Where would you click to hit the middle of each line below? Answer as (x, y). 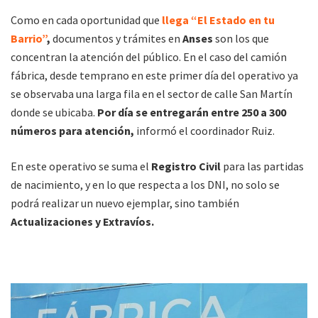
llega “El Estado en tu (218, 20)
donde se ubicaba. (53, 113)
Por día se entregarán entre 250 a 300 (191, 113)
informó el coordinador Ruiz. (205, 131)
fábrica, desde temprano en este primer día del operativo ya (154, 76)
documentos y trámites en (116, 39)
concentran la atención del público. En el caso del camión (149, 57)
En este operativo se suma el (80, 166)
